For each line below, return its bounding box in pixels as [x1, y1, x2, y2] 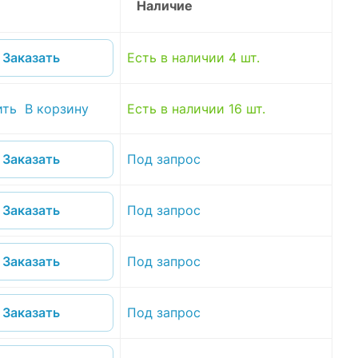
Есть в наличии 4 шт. [127, 49, 260, 66]
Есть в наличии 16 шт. [127, 100, 265, 117]
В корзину [25, 100, 89, 117]
